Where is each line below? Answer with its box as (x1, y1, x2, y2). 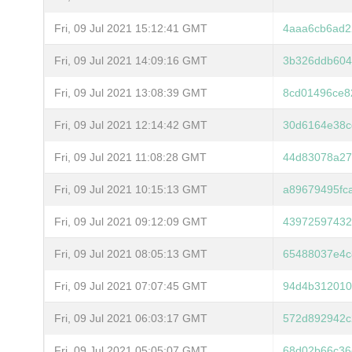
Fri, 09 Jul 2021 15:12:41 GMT (54, 21, 207, 35)
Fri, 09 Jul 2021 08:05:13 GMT (54, 247, 207, 260)
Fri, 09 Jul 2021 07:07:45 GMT (54, 279, 207, 292)
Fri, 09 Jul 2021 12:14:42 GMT (54, 118, 207, 131)
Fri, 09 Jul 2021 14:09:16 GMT (54, 53, 207, 67)
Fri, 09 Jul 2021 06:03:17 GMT (54, 311, 207, 324)
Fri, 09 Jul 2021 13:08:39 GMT (54, 86, 207, 99)
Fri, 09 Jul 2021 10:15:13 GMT (54, 182, 207, 196)
